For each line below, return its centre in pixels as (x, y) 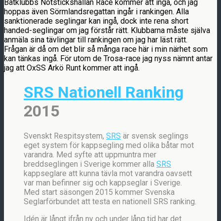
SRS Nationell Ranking (104, 92)
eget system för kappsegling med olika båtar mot (109, 145)
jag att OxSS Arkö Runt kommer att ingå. (72, 68)
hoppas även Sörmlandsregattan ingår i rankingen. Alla (96, 11)
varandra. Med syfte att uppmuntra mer (90, 154)
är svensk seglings (155, 136)
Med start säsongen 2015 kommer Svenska (99, 192)
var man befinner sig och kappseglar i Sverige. (103, 183)
